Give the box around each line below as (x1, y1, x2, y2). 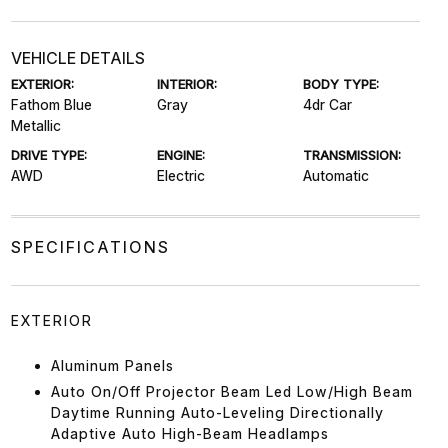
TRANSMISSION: (303, 146, 402, 163)
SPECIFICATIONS (10, 236, 170, 257)
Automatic (303, 166, 370, 184)
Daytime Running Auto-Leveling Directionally (50, 403, 384, 421)
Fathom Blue (10, 95, 92, 113)
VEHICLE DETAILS (10, 47, 145, 68)
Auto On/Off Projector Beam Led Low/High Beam (50, 382, 413, 400)
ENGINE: (156, 146, 205, 163)
